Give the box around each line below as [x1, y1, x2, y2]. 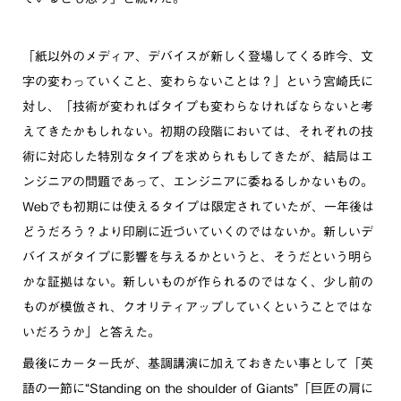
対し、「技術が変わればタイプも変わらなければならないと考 [22, 100, 373, 113]
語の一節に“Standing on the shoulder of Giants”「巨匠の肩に [22, 382, 373, 395]
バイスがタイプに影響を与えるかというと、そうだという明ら [22, 251, 373, 263]
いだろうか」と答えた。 [22, 326, 160, 338]
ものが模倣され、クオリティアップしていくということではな [22, 301, 373, 313]
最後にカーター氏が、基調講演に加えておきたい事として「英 [22, 357, 373, 370]
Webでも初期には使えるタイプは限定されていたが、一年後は [22, 200, 374, 213]
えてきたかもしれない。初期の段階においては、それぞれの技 [22, 125, 373, 138]
